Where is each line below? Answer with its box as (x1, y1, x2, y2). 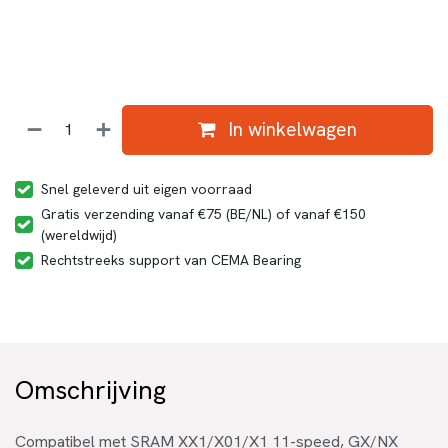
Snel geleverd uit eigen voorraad (41, 179, 252, 198)
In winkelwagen (224, 116, 358, 142)
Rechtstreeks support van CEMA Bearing (41, 250, 301, 269)
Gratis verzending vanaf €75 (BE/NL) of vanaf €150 (41, 204, 366, 223)
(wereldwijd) (41, 225, 117, 244)
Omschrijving (15, 372, 166, 407)
